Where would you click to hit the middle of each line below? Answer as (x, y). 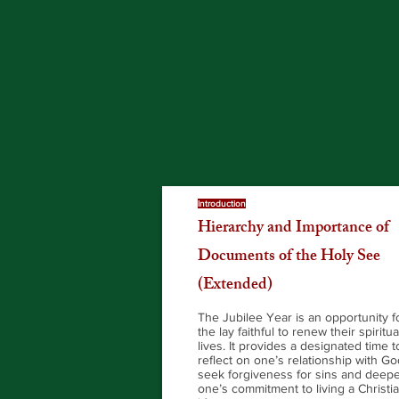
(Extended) (235, 286)
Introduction (222, 204)
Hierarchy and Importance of (293, 229)
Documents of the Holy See (289, 257)
